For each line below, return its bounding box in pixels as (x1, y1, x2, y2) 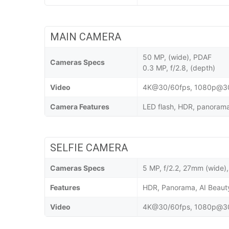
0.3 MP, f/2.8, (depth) (143, 63, 215, 73)
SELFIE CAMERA (50, 142, 128, 154)
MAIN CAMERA (50, 31, 121, 43)
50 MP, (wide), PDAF (143, 53, 212, 62)
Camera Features (50, 102, 109, 111)
